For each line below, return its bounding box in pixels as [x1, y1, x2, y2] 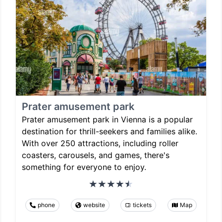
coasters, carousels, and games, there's [22, 150, 169, 161]
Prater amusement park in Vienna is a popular [22, 114, 193, 125]
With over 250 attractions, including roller [22, 138, 178, 149]
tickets [133, 201, 152, 209]
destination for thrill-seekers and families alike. [22, 126, 197, 137]
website [83, 201, 105, 209]
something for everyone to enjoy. [22, 162, 146, 172]
